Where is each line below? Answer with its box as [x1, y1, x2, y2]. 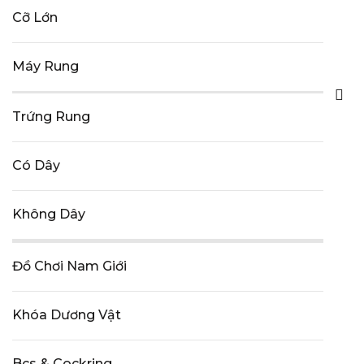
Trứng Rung [12, 109, 90, 124]
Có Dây [12, 158, 60, 173]
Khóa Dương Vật [12, 307, 121, 323]
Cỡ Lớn [12, 10, 58, 25]
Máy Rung [12, 58, 79, 74]
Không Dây [12, 206, 85, 222]
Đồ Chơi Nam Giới [12, 258, 127, 274]
